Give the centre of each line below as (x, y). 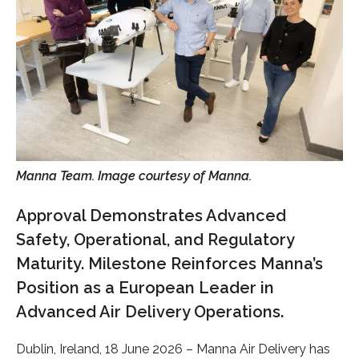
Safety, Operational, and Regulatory (155, 239)
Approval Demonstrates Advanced (151, 215)
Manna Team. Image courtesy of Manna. (134, 175)
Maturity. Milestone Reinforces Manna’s (169, 263)
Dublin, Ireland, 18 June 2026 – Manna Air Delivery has (173, 349)
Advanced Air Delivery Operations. (150, 311)
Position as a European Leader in (145, 287)
